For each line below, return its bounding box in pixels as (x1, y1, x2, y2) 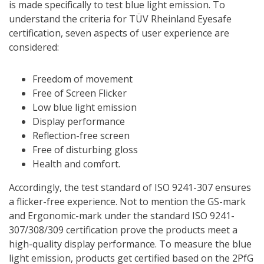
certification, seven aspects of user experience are (9, 27, 229, 40)
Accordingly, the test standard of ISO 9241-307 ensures (9, 181, 251, 194)
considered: (9, 41, 59, 54)
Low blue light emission (32, 101, 137, 114)
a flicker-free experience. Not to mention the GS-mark (9, 195, 246, 209)
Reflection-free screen (32, 129, 130, 143)
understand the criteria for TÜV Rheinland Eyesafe (9, 12, 232, 26)
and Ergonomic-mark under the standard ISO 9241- (9, 209, 235, 223)
